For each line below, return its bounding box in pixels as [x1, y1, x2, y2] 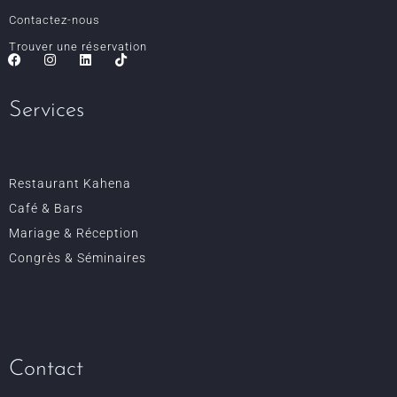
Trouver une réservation [9, 40, 147, 53]
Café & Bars [9, 200, 83, 215]
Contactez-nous [9, 13, 100, 27]
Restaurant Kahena [9, 175, 131, 191]
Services [9, 98, 84, 121]
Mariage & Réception [9, 225, 139, 240]
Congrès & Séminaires [9, 250, 146, 265]
